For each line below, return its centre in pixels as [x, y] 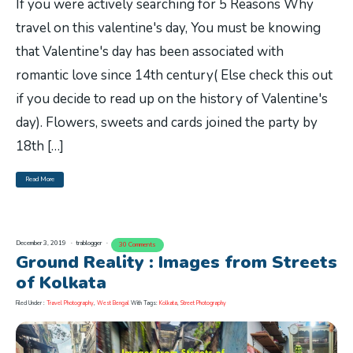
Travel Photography [70, 303]
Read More [40, 180]
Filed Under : [31, 303]
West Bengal [113, 303]
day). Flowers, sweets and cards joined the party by [167, 123]
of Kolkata [61, 283]
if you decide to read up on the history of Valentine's [172, 99]
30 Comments [137, 245]
